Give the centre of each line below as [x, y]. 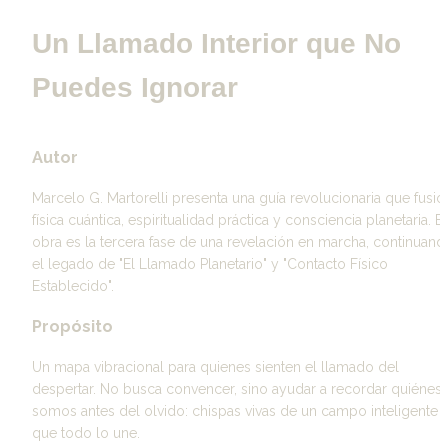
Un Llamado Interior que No [216, 43]
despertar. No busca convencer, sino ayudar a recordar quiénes [237, 389]
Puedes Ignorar [135, 87]
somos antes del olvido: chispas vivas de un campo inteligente [235, 411]
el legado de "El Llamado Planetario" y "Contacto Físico [210, 264]
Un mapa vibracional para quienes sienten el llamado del [215, 367]
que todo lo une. [86, 433]
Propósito [72, 326]
